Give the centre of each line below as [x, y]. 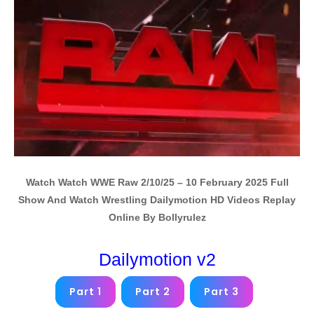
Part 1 [86, 291]
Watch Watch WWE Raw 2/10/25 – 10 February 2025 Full [157, 182]
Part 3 [221, 291]
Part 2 [153, 291]
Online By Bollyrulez [157, 217]
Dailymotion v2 [157, 259]
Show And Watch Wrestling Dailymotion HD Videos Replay [157, 199]
